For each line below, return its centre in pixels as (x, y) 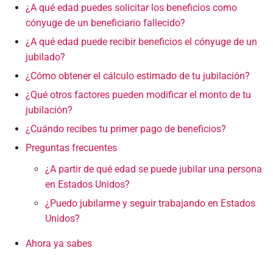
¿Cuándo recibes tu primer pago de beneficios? (126, 129)
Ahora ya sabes (59, 243)
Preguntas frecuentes (71, 148)
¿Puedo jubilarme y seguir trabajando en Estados (150, 203)
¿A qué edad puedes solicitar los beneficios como (131, 8)
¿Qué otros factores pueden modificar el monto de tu (138, 95)
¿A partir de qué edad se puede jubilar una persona (154, 169)
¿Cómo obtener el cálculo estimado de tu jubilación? (138, 76)
